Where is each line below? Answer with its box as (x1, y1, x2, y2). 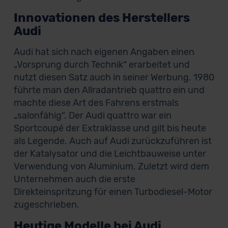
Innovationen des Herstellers (13, 11, 190, 25)
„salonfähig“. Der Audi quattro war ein (13, 110, 172, 121)
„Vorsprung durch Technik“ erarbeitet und (13, 59, 190, 70)
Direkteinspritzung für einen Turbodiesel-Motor (13, 186, 212, 197)
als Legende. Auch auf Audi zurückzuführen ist (13, 135, 212, 147)
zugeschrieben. (13, 199, 79, 210)
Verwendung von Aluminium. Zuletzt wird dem (13, 161, 209, 172)
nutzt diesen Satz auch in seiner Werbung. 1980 (13, 72, 214, 83)
